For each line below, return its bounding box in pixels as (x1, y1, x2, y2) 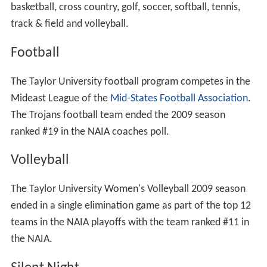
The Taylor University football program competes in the (10, 76, 250, 88)
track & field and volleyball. (10, 18, 129, 30)
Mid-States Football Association (110, 92, 248, 104)
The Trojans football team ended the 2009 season (10, 109, 225, 121)
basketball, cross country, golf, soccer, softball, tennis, (10, 1, 240, 13)
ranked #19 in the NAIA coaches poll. (10, 126, 169, 138)
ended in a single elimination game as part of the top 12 (10, 200, 251, 212)
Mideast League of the (10, 92, 110, 104)
